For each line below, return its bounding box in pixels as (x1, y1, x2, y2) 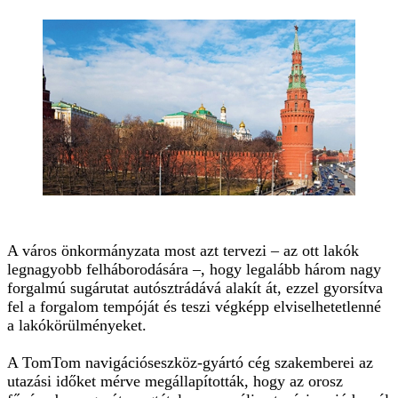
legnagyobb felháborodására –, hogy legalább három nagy (7, 260, 381, 279)
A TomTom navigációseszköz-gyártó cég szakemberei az (7, 354, 373, 372)
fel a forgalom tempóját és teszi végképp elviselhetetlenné (7, 298, 381, 316)
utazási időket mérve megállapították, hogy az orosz (7, 372, 343, 391)
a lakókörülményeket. (7, 316, 147, 335)
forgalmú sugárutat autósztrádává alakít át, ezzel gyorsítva (7, 279, 383, 298)
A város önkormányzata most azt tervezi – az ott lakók (7, 242, 359, 260)
